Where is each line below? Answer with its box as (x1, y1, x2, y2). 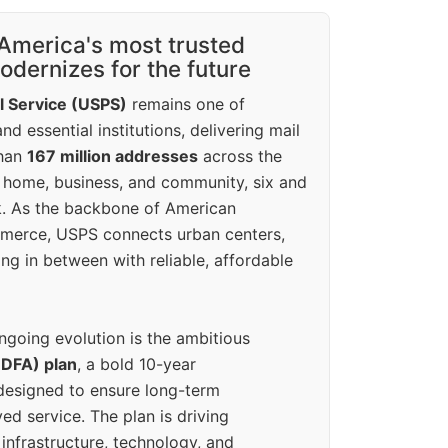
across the (198, 146, 282, 167)
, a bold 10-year (77, 354, 196, 375)
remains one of (127, 94, 245, 115)
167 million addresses (27, 146, 198, 167)
